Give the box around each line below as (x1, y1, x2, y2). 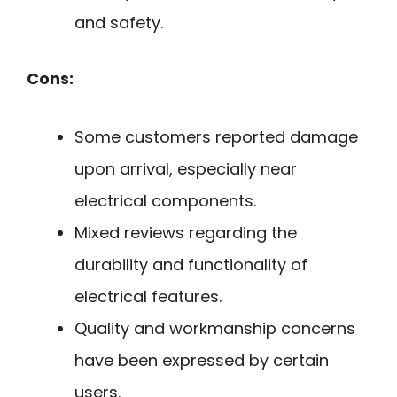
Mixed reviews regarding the (74, 222, 297, 245)
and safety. (74, 11, 163, 34)
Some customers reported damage (74, 126, 358, 149)
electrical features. (74, 285, 222, 308)
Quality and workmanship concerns (74, 317, 355, 340)
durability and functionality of (74, 253, 307, 276)
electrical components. (74, 190, 256, 213)
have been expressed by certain (74, 349, 329, 372)
